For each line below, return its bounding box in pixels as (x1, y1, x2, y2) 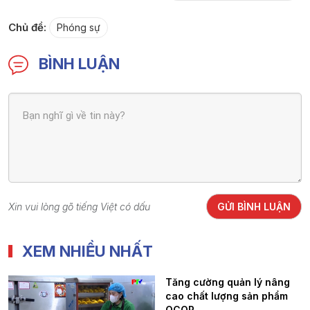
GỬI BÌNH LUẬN (217, 201, 291, 213)
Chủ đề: (8, 21, 46, 35)
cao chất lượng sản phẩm (165, 290, 288, 302)
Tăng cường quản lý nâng (165, 276, 290, 289)
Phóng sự (57, 21, 100, 34)
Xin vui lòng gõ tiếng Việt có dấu (8, 200, 150, 212)
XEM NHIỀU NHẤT (22, 242, 153, 261)
